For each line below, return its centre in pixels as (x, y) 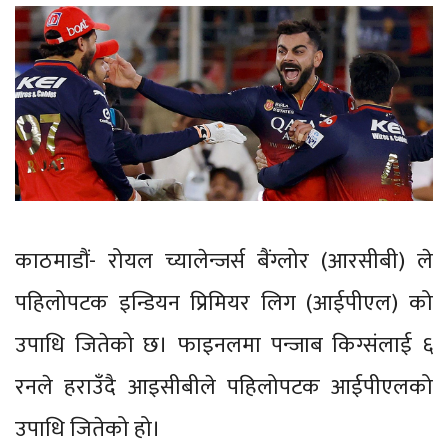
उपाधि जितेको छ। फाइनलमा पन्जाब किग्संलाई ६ (224, 345)
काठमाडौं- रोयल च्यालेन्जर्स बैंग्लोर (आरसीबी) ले (224, 261)
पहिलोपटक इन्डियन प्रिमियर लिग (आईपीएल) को (224, 303)
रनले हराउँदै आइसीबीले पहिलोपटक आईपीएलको (224, 387)
